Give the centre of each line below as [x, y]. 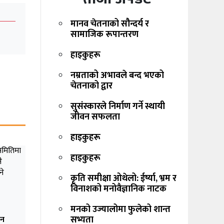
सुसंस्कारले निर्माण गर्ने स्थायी [118, 107]
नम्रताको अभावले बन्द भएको [117, 76]
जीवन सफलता [95, 117]
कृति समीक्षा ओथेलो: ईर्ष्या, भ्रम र [123, 179]
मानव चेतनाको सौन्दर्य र [110, 24]
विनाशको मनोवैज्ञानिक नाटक [120, 189]
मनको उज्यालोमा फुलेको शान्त [120, 210]
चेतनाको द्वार [93, 86]
